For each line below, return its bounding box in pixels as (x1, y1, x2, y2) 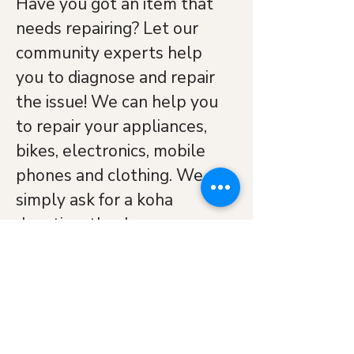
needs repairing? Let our (16, 17, 202, 40)
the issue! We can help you (16, 91, 222, 113)
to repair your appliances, (16, 115, 211, 137)
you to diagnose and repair (16, 66, 219, 88)
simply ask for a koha (16, 189, 177, 211)
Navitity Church (77, 262, 203, 284)
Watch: (16, 262, 77, 284)
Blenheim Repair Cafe (16, 287, 191, 309)
